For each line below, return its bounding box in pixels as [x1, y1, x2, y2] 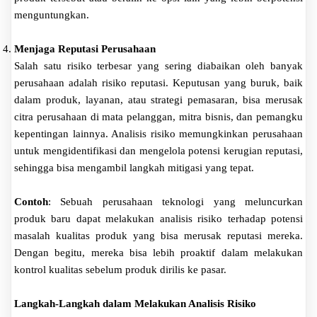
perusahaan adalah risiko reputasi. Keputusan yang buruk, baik [14, 76, 303, 88]
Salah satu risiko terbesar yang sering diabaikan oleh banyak [14, 59, 303, 71]
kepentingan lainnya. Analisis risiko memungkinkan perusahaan [14, 127, 303, 139]
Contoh [14, 195, 48, 207]
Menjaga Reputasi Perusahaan [14, 42, 156, 54]
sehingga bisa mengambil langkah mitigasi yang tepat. [14, 161, 254, 173]
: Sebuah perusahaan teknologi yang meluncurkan [48, 195, 303, 207]
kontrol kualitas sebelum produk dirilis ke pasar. [14, 263, 226, 275]
